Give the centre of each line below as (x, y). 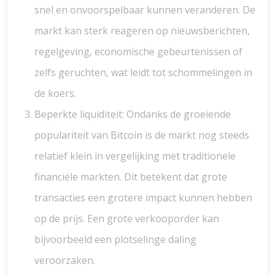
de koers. (55, 93)
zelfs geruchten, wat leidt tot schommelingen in (143, 72)
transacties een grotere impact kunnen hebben (143, 198)
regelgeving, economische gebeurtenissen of (138, 52)
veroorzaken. (65, 260)
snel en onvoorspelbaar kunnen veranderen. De (145, 10)
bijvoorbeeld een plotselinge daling (115, 239)
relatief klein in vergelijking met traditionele (135, 156)
